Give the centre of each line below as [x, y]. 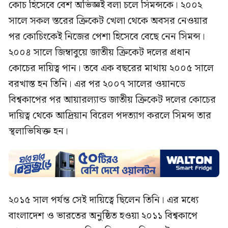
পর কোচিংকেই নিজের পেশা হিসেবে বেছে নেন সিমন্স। [107, 37]
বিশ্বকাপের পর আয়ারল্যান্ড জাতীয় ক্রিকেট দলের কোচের [112, 100]
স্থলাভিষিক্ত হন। [38, 132]
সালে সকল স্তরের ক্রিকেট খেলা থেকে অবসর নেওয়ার [108, 21]
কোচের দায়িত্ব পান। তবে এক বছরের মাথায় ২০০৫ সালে [111, 68]
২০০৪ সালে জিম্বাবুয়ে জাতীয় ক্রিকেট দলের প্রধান [99, 53]
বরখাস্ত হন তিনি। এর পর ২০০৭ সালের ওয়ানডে [97, 84]
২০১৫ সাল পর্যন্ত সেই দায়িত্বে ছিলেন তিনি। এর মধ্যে [104, 200]
